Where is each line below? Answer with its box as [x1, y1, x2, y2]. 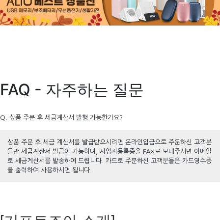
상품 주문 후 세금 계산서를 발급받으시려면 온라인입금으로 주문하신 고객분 [7, 138, 212, 145]
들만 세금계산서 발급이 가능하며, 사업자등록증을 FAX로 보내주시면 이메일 [7, 148, 212, 155]
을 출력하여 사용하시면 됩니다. [7, 166, 92, 173]
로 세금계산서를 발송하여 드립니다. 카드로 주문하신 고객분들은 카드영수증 [7, 157, 212, 164]
